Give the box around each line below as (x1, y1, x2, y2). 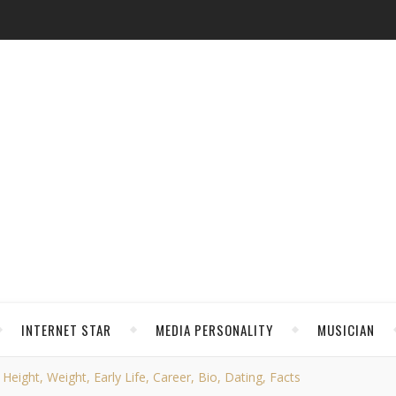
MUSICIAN (317, 320, 375, 339)
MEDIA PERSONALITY (156, 320, 273, 339)
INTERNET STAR (21, 320, 111, 339)
